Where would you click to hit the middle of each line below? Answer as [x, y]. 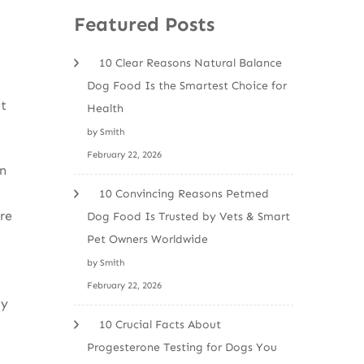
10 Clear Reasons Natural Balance [191, 63]
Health [105, 108]
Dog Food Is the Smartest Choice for [187, 85]
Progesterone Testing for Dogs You [182, 347]
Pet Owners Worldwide [147, 239]
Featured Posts [144, 24]
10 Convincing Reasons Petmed [184, 193]
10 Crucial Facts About [160, 324]
